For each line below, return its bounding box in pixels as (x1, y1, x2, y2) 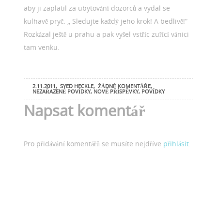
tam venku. (24, 43, 60, 52)
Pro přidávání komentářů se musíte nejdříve (24, 139, 164, 148)
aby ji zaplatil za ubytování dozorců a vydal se (24, 3, 170, 13)
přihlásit (163, 139, 189, 148)
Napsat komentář (24, 100, 146, 121)
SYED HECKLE (60, 82, 94, 90)
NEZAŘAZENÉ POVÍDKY (32, 88, 91, 95)
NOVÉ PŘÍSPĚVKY (93, 88, 139, 95)
